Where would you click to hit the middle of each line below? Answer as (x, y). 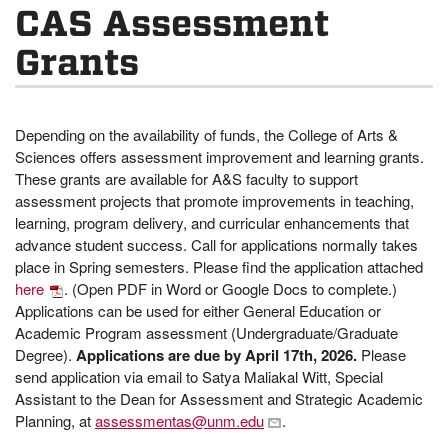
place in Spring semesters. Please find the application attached (219, 266)
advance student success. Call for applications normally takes (216, 244)
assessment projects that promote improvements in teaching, (214, 200)
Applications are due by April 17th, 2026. (216, 354)
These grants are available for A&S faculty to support (186, 178)
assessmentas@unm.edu (179, 420)
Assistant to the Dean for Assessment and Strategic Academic (219, 398)
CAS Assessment (172, 23)
